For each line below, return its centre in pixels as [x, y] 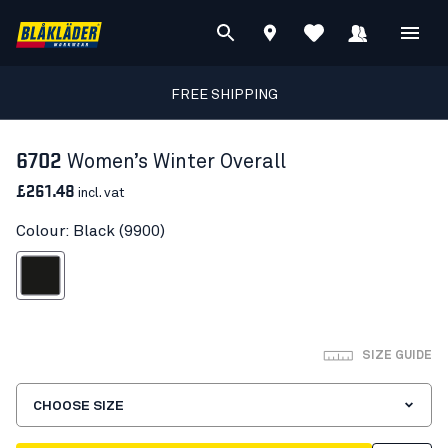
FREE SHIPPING [224, 95]
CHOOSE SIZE [78, 405]
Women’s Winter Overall [176, 161]
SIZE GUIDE [397, 356]
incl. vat [100, 192]
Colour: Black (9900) [90, 230]
